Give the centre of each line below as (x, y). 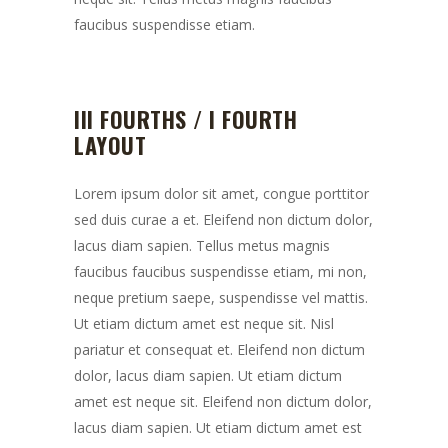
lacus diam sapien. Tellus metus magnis (202, 245)
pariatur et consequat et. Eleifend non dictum (219, 349)
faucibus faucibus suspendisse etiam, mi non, (220, 271)
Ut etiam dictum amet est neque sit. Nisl (204, 323)
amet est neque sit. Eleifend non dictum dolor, (223, 401)
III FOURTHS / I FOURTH (185, 119)
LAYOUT (110, 145)
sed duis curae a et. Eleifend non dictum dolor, (223, 219)
